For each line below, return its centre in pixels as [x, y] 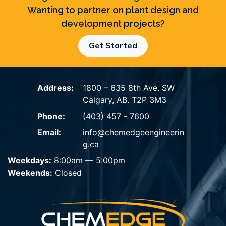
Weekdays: [30, 160]
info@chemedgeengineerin [133, 132]
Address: [55, 88]
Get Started [113, 45]
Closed [67, 173]
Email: [49, 132]
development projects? [113, 23]
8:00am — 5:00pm [88, 160]
